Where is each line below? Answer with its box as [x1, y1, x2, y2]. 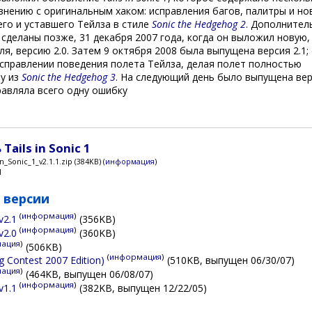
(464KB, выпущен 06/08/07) [23, 267, 154, 281]
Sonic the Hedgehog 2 [152, 17, 246, 31]
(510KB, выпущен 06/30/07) [164, 253, 295, 267]
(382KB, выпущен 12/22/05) [77, 281, 208, 295]
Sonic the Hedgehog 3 [22, 70, 116, 84]
